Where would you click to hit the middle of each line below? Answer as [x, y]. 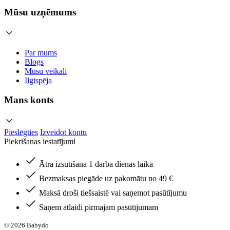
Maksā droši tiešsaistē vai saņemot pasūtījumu [113, 193]
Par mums [41, 52]
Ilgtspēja [38, 80]
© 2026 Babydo [26, 225]
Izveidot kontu [63, 132]
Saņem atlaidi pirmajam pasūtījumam [99, 207]
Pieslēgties [21, 132]
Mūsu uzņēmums [40, 12]
